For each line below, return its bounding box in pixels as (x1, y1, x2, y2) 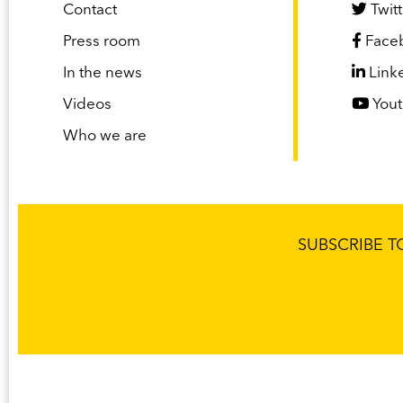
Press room (63, 34, 140, 50)
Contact (63, 3, 117, 19)
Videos (63, 97, 112, 113)
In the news (63, 66, 142, 82)
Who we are (63, 129, 147, 145)
